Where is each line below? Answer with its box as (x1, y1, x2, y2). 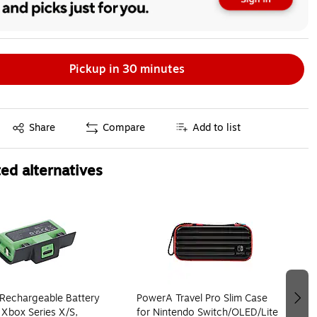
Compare (103, 120, 146, 136)
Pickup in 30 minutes (69, 60, 185, 78)
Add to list (192, 120, 241, 136)
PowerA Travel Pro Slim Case (137, 290, 268, 306)
